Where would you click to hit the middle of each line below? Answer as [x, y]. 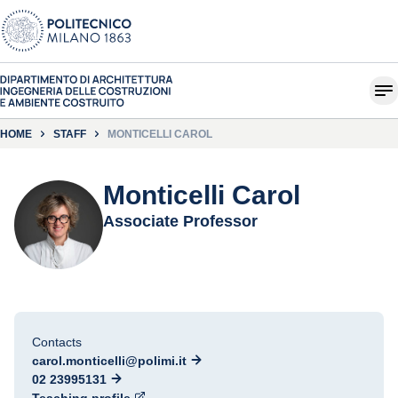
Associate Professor [180, 221]
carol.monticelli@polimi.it [109, 361]
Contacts [57, 342]
